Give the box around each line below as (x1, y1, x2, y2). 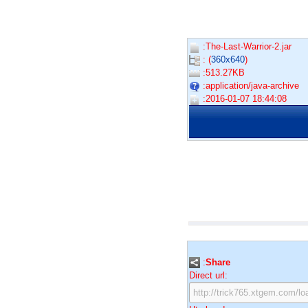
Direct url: (189, 269, 228, 280)
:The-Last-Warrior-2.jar (200, 41, 291, 52)
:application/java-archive (200, 80, 299, 91)
